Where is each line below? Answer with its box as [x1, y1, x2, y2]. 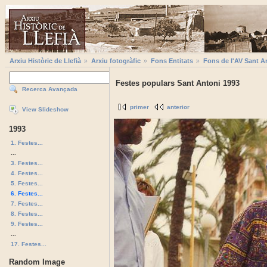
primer [130, 104, 149, 111]
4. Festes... [11, 169, 43, 176]
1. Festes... [11, 139, 43, 146]
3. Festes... [11, 159, 43, 166]
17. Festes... [11, 240, 46, 247]
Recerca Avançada [22, 86, 77, 93]
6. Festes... [11, 190, 43, 197]
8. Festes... [11, 210, 43, 217]
